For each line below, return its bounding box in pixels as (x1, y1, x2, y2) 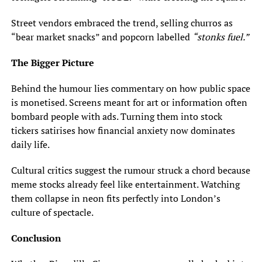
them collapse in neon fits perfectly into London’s (11, 192, 220, 205)
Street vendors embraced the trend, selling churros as (11, 16, 233, 30)
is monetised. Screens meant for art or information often (11, 96, 247, 109)
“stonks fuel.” (192, 30, 249, 44)
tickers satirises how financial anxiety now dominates (11, 124, 235, 137)
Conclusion (11, 232, 61, 245)
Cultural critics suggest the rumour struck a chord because (11, 164, 250, 177)
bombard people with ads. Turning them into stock (11, 110, 222, 123)
